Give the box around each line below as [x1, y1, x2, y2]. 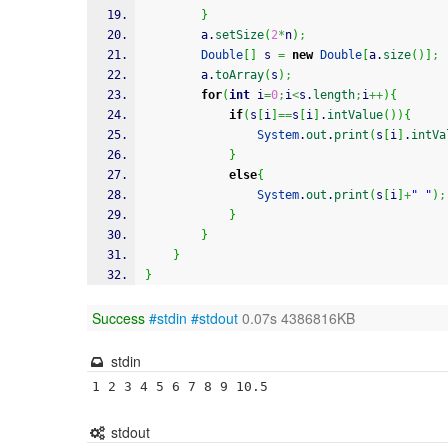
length [313, 88, 355, 102]
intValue [327, 108, 383, 122]
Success [92, 308, 145, 328]
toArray [215, 68, 264, 82]
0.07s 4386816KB [238, 308, 355, 328]
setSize [215, 28, 264, 42]
